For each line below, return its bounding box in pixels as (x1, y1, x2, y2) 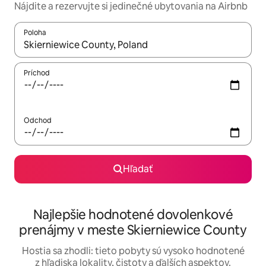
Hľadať (122, 163, 153, 176)
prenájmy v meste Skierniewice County (19, 221, 247, 239)
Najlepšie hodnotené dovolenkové (33, 206, 233, 224)
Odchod (24, 116, 52, 126)
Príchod (24, 68, 50, 78)
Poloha (24, 28, 46, 38)
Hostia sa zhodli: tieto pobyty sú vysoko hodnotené (21, 245, 245, 258)
